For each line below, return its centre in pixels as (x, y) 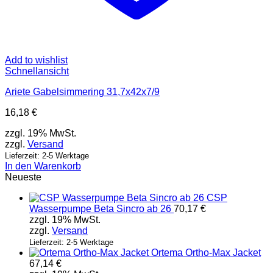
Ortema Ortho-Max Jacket (206, 253)
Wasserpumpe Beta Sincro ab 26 (100, 209)
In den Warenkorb (43, 166)
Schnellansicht (37, 71)
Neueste (23, 177)
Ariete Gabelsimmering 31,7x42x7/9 (82, 92)
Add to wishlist (36, 60)
